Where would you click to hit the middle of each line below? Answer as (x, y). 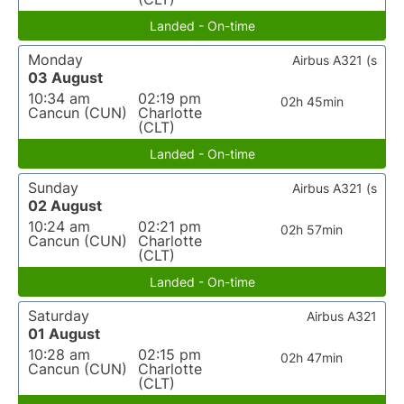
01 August (64, 334)
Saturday (59, 316)
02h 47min (312, 358)
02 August (65, 206)
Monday (55, 60)
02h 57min (312, 230)
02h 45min (312, 101)
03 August (65, 78)
